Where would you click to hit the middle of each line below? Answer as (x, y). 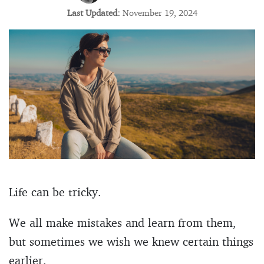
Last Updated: (95, 13)
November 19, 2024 (160, 13)
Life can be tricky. (55, 192)
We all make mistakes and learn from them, (123, 222)
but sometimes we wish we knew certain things (131, 241)
